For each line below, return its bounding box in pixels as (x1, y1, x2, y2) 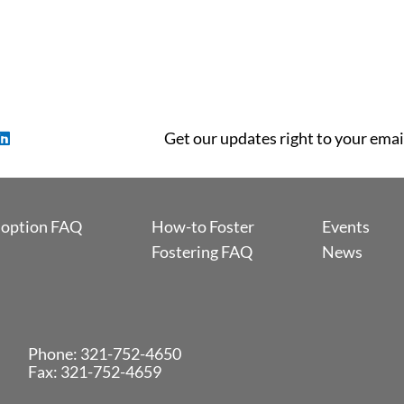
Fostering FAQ (151, 241, 252, 262)
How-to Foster (151, 216, 254, 236)
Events (322, 216, 370, 236)
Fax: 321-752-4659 (27, 361, 161, 381)
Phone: (27, 343, 80, 363)
